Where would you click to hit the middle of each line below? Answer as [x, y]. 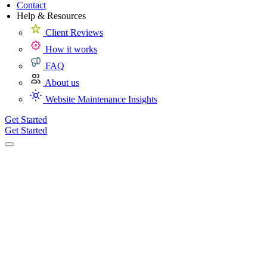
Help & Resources [51, 16]
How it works [71, 49]
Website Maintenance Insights [101, 100]
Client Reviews [74, 33]
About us [62, 83]
